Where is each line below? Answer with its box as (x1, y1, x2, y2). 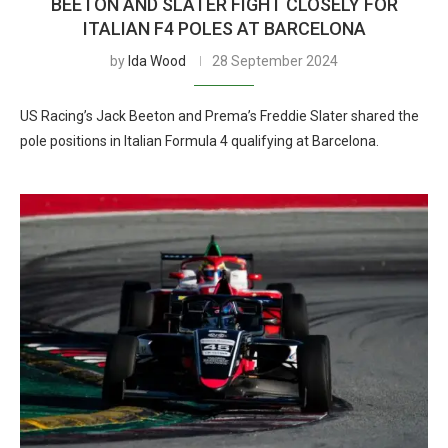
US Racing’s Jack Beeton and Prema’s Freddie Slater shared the (20, 108, 419, 124)
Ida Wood (128, 53, 186, 69)
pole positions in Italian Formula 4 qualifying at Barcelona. (20, 133, 379, 149)
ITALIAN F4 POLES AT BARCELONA (82, 18, 366, 39)
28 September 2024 (212, 53, 338, 69)
